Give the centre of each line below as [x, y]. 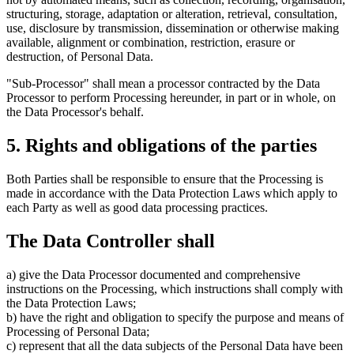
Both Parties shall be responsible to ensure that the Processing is [165, 179]
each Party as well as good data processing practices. [137, 208]
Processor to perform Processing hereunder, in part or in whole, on [171, 98]
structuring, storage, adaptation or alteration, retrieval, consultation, [172, 14]
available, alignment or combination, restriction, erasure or [151, 43]
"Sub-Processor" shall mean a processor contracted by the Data [163, 84]
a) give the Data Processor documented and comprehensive [153, 274]
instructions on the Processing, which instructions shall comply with [175, 288]
